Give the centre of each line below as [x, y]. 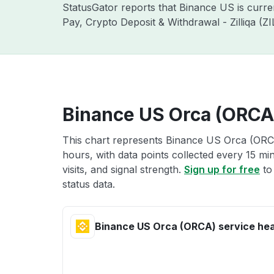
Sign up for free [222, 169]
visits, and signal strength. [123, 169]
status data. [89, 184]
